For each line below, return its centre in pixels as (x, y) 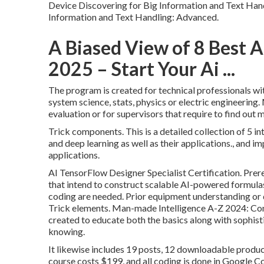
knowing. (67, 232)
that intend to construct (97, 184)
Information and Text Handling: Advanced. (133, 17)
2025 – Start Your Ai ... (142, 69)
